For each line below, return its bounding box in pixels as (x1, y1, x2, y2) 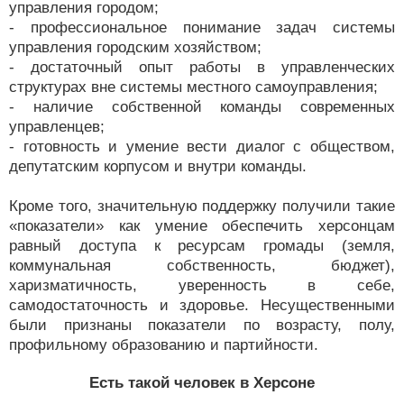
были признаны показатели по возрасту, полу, (9, 317, 395, 334)
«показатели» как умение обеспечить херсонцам (9, 217, 395, 234)
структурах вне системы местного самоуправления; (9, 78, 378, 96)
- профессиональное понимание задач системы (9, 19, 395, 36)
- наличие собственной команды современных (9, 98, 395, 115)
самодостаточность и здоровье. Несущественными (9, 297, 395, 314)
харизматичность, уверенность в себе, (9, 277, 395, 294)
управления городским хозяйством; (9, 39, 262, 56)
